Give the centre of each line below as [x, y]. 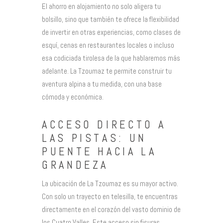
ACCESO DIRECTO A [104, 125]
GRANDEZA [75, 165]
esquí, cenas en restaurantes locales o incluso [108, 45]
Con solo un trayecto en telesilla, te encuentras [110, 196]
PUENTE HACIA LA [99, 152]
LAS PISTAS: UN [94, 138]
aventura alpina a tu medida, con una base [102, 84]
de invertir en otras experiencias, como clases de [111, 32]
